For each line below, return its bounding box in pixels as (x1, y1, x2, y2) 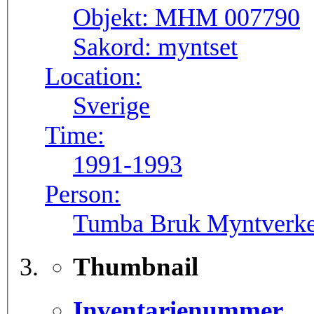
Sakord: (73, 33, 158, 62)
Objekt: (73, 4, 155, 32)
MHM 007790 (155, 4, 300, 32)
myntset (158, 33, 238, 62)
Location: (45, 62, 142, 91)
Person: (45, 180, 121, 209)
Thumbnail (73, 252, 198, 281)
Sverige (73, 92, 150, 121)
